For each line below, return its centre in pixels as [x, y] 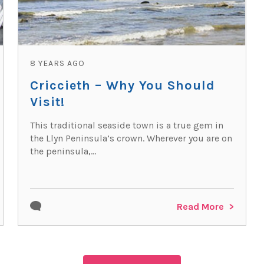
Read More [200, 206]
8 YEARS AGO [58, 63]
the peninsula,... [63, 151]
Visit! [48, 102]
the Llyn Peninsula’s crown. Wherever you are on [131, 138]
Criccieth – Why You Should [123, 85]
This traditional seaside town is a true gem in [127, 125]
